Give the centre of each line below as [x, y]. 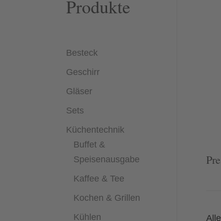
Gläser [79, 91]
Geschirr [83, 72]
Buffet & [90, 144]
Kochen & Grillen [107, 198]
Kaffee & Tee [99, 178]
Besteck [82, 53]
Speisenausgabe [107, 159]
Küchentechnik [95, 129]
